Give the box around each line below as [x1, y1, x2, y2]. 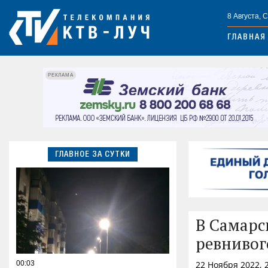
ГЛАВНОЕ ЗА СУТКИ [55, 150, 130, 159]
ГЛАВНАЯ [227, 33, 266, 42]
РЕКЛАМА [48, 72, 74, 78]
